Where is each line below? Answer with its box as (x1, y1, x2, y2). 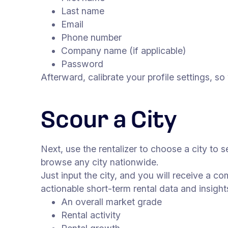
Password (61, 59, 106, 70)
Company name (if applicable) (61, 45, 186, 56)
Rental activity (61, 210, 121, 221)
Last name (61, 6, 107, 17)
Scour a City (41, 109, 177, 134)
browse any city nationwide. (41, 157, 161, 168)
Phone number (61, 32, 124, 43)
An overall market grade (61, 196, 162, 208)
